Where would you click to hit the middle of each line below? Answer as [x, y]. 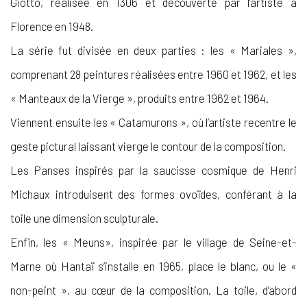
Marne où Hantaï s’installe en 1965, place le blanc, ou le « [153, 266]
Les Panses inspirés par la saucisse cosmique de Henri [153, 170]
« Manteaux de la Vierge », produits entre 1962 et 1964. [139, 98]
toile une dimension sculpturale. [84, 218]
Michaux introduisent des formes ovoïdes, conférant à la [153, 194]
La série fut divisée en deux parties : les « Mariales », [153, 50]
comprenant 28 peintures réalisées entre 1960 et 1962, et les [153, 74]
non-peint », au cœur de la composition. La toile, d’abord [153, 290]
